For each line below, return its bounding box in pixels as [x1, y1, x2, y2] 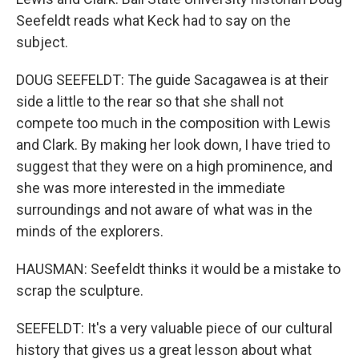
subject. [16, 34, 68, 50]
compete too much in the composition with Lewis [16, 115, 331, 131]
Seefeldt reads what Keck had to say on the [16, 12, 291, 29]
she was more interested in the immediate [16, 179, 285, 196]
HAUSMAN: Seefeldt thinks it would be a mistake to [16, 260, 341, 277]
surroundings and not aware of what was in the [16, 201, 313, 218]
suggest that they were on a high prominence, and [16, 158, 333, 175]
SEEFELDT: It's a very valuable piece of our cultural [16, 320, 333, 337]
